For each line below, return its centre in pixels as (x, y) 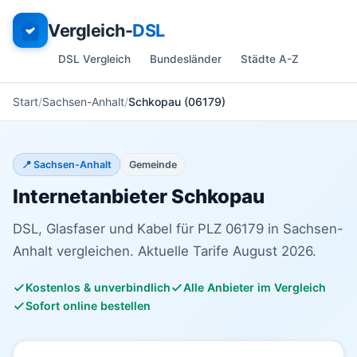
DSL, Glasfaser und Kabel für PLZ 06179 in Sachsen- (178, 229)
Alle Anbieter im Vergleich (255, 287)
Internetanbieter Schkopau (139, 196)
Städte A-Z (270, 59)
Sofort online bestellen (88, 306)
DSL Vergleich (94, 59)
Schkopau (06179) (177, 102)
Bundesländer (186, 59)
